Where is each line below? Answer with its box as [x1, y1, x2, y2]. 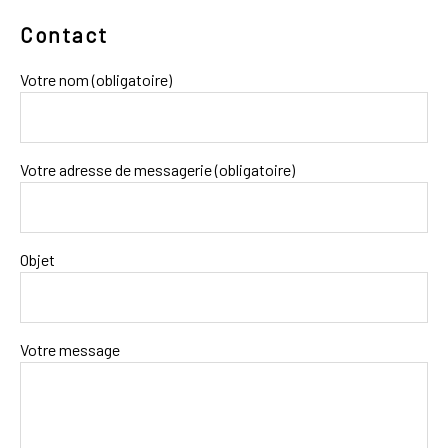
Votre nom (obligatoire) [20, 69, 172, 89]
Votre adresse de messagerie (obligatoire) [20, 159, 295, 179]
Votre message [20, 339, 120, 359]
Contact [20, 21, 108, 47]
